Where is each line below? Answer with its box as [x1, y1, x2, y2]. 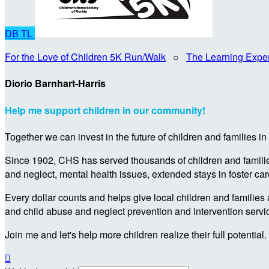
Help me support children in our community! [5, 103, 205, 117]
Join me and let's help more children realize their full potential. [5, 227, 267, 241]
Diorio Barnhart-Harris [5, 76, 106, 91]
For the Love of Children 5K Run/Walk [5, 50, 166, 64]
